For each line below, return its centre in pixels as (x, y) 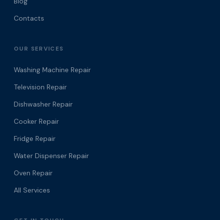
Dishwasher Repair (43, 104)
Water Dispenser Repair (51, 156)
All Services (32, 190)
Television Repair (40, 87)
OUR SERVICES (39, 49)
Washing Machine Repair (52, 70)
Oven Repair (33, 173)
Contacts (29, 18)
